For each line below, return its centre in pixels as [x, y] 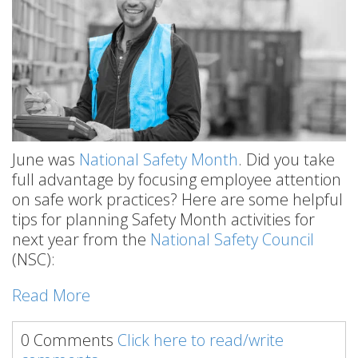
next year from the [81, 240]
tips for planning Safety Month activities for [163, 220]
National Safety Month [159, 160]
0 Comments [69, 340]
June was [46, 160]
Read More [51, 296]
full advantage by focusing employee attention [177, 180]
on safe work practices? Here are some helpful [177, 200]
